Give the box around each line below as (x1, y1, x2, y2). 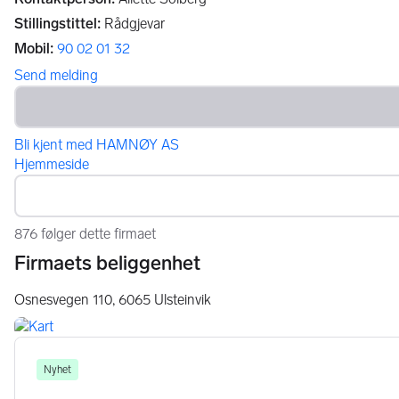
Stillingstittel (14, 15, 97, 32)
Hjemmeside (14, 156, 89, 173)
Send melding (14, 67, 98, 84)
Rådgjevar (104, 15, 165, 32)
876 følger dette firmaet (14, 225, 156, 242)
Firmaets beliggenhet (14, 251, 200, 275)
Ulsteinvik (154, 291, 211, 308)
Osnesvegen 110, (14, 291, 115, 308)
